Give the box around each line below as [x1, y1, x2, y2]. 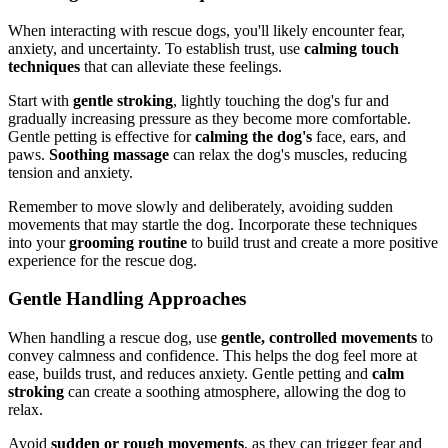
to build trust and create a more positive [187, 233, 438, 251]
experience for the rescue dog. [8, 251, 197, 269]
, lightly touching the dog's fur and [173, 91, 389, 109]
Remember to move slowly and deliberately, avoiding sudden [8, 197, 393, 215]
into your [8, 233, 69, 251]
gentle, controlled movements [221, 329, 417, 347]
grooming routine [69, 233, 187, 251]
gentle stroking [73, 91, 173, 109]
